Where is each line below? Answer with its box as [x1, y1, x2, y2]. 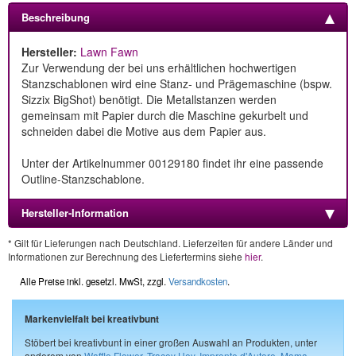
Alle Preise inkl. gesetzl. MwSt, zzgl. [20, 275, 168, 288]
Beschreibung [21, 10, 90, 25]
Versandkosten [168, 275, 227, 288]
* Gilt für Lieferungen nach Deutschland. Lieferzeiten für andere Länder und [8, 236, 333, 250]
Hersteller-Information [21, 205, 129, 220]
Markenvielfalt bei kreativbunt [25, 312, 159, 326]
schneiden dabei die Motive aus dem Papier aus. [21, 123, 266, 139]
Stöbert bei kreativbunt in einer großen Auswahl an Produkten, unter [25, 335, 317, 349]
